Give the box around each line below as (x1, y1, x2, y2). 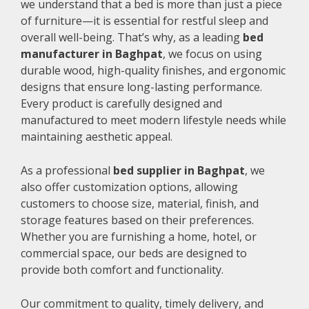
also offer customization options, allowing (21, 179, 238, 195)
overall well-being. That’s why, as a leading (21, 30, 243, 46)
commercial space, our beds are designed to (21, 246, 247, 261)
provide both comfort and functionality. (21, 262, 223, 278)
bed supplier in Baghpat (113, 163, 245, 179)
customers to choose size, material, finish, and (21, 196, 259, 212)
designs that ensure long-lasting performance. (21, 79, 262, 95)
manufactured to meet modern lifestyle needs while (21, 112, 286, 128)
